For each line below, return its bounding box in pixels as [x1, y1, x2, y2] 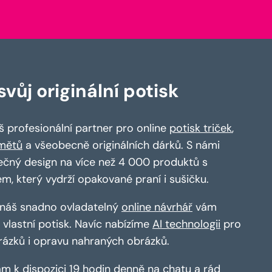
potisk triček [169, 120, 232, 135]
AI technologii [152, 216, 220, 231]
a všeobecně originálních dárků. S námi [22, 137, 220, 152]
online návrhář [121, 199, 192, 214]
